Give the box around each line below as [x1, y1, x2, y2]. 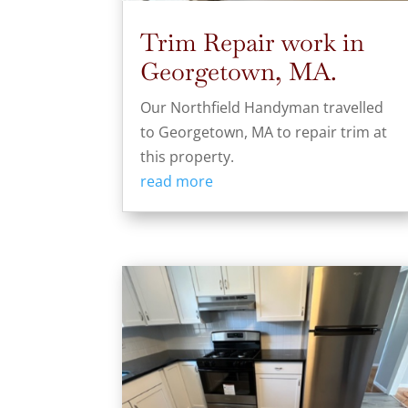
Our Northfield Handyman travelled [140, 97, 384, 117]
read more [140, 170, 214, 191]
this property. [140, 146, 235, 167]
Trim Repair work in [140, 25, 365, 58]
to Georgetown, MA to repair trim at [140, 121, 388, 142]
